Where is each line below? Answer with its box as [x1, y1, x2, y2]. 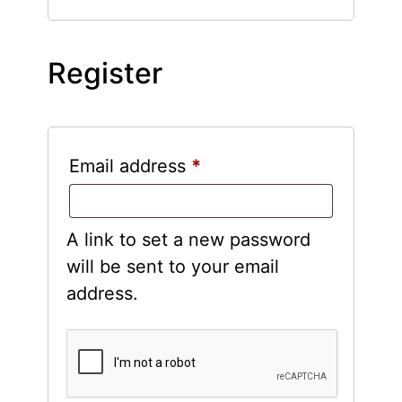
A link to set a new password [66, 229, 310, 251]
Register [47, 56, 162, 92]
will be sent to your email [66, 256, 279, 278]
